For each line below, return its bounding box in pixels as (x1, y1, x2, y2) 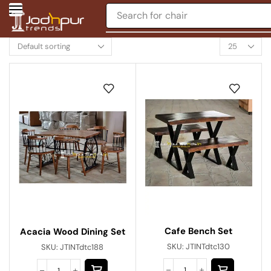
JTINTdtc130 (186, 241, 230, 252)
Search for (117, 9, 163, 22)
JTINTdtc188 (60, 242, 104, 253)
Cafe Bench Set (165, 225, 233, 238)
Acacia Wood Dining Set (19, 226, 125, 238)
